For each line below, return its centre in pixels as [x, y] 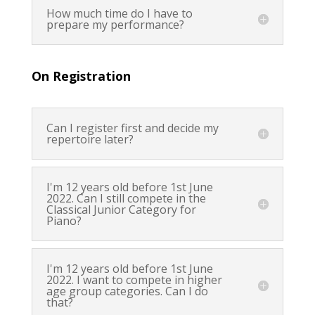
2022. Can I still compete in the [126, 199]
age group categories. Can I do [127, 291]
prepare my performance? [115, 25]
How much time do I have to [119, 14]
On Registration [81, 76]
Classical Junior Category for [121, 210]
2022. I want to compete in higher [134, 280]
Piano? [64, 221]
